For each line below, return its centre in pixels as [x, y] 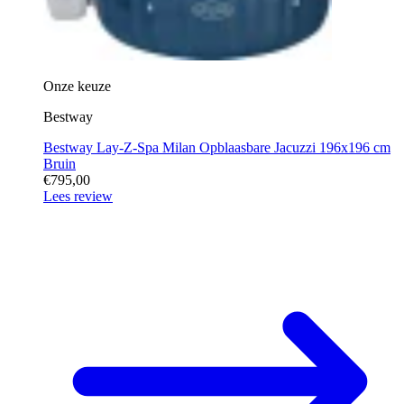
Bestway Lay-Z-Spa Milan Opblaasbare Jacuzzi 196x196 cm [217, 147]
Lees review [78, 196]
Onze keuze [77, 86]
